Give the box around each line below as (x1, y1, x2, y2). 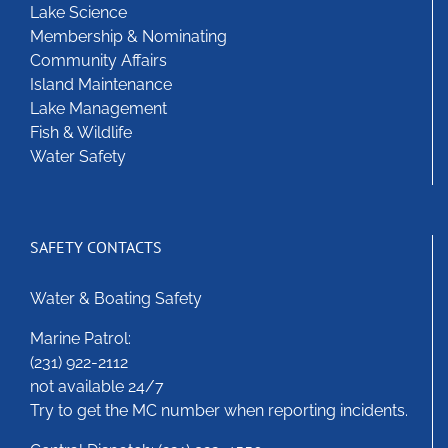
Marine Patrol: (30, 329, 131, 349)
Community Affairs (30, 51, 167, 71)
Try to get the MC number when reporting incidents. (30, 401, 408, 421)
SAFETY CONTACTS (30, 237, 162, 258)
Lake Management (30, 99, 167, 119)
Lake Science (30, 3, 127, 23)
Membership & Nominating (30, 27, 227, 47)
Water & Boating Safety (30, 289, 202, 309)
